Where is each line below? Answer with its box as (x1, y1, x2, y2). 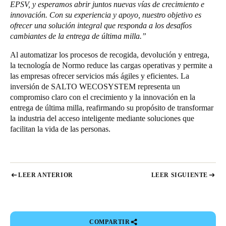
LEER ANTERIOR (18, 171, 73, 179)
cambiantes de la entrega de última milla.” (10, 31, 148, 40)
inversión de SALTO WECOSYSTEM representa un (10, 82, 180, 91)
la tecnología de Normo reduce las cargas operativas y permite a (10, 61, 212, 70)
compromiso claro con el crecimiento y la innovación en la (10, 92, 195, 101)
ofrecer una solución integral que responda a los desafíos (10, 21, 192, 30)
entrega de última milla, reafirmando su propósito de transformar (10, 103, 213, 112)
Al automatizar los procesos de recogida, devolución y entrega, (10, 50, 209, 59)
